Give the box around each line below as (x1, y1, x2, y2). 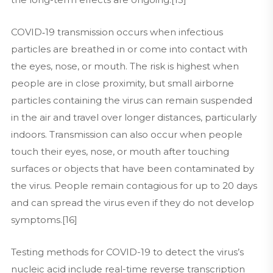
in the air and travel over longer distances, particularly (10, 112, 257, 123)
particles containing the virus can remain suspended (10, 94, 252, 106)
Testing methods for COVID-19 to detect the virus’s (10, 246, 244, 258)
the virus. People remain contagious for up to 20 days (10, 180, 257, 191)
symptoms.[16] (10, 214, 77, 225)
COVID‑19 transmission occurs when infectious (10, 26, 223, 38)
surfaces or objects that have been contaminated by (10, 163, 254, 174)
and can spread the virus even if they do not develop (10, 197, 254, 208)
